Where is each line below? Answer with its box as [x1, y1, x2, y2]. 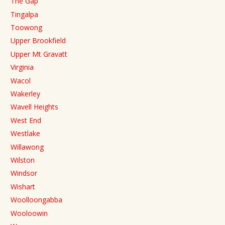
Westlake [11, 129, 40, 139]
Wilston [11, 155, 35, 165]
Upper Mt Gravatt [11, 49, 67, 59]
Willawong [11, 142, 44, 152]
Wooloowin [11, 208, 48, 218]
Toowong [11, 23, 42, 33]
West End [11, 115, 41, 125]
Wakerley [11, 89, 40, 99]
